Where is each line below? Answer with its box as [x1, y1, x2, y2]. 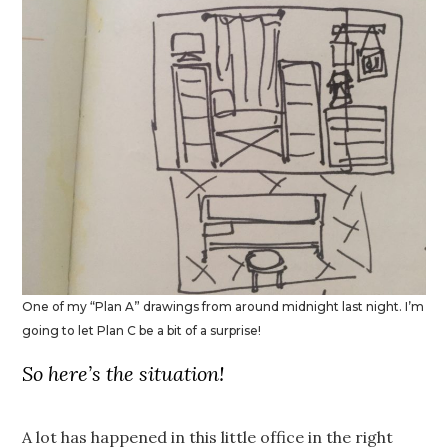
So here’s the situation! [22, 361, 225, 387]
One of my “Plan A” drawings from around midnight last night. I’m [22, 299, 425, 315]
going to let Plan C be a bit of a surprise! [22, 323, 262, 339]
